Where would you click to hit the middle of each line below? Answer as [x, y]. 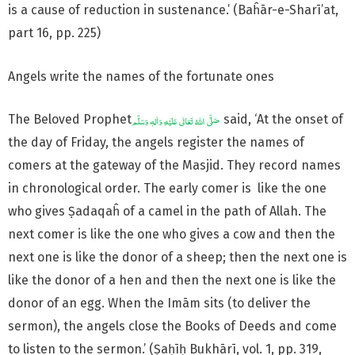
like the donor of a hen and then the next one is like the [172, 281]
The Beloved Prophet [70, 120]
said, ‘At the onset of [282, 120]
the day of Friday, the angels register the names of [156, 143]
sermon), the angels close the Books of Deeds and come [172, 326]
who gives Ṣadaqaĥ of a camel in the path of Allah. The [167, 212]
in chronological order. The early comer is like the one [167, 189]
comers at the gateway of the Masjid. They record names [174, 166]
